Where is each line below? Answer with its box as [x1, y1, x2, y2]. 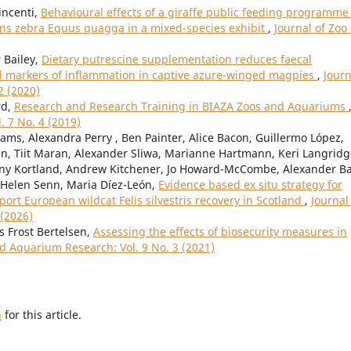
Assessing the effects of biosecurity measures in [93, 224, 347, 240]
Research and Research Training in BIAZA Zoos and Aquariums [14, 99, 349, 114]
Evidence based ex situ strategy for [158, 177, 342, 193]
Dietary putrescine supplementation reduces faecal [42, 52, 312, 67]
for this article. [2, 307, 81, 323]
